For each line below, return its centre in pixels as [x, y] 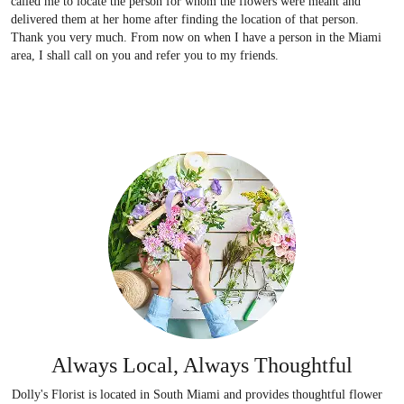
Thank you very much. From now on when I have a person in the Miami [196, 37]
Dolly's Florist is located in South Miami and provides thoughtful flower [197, 394]
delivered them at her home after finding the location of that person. [184, 19]
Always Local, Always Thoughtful [202, 365]
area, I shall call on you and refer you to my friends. [144, 55]
